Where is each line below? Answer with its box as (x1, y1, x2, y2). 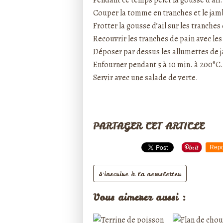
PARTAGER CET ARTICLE (93, 120, 204, 132)
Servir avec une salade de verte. (93, 72, 198, 83)
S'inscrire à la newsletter (99, 169, 181, 178)
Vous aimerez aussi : (93, 191, 186, 204)
